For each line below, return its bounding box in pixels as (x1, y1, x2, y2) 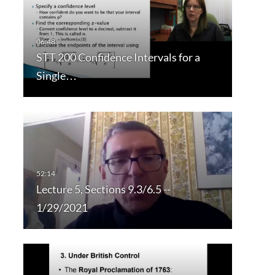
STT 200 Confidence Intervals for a (36, 50, 200, 64)
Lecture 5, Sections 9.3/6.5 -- (36, 182, 171, 196)
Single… (36, 69, 77, 83)
